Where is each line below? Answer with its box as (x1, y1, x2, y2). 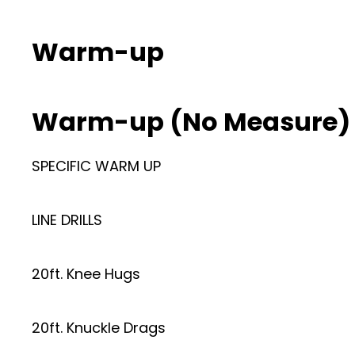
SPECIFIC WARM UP (32, 156, 161, 176)
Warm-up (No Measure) (32, 104, 350, 139)
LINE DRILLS (32, 210, 102, 230)
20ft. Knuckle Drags (32, 318, 166, 338)
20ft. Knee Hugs (32, 264, 140, 284)
